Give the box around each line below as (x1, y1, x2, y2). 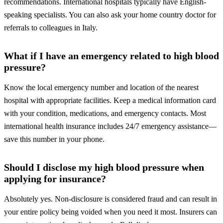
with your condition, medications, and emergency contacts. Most (4, 109, 206, 118)
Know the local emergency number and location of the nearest (4, 83, 199, 92)
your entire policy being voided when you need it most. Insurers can (4, 208, 217, 217)
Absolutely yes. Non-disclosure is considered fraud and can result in (4, 195, 217, 204)
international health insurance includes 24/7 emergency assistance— (4, 122, 217, 131)
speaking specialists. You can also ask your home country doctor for (4, 10, 216, 19)
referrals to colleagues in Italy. (4, 23, 98, 32)
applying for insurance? (4, 173, 106, 185)
